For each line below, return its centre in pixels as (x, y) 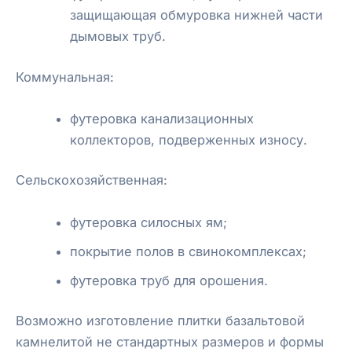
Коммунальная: (65, 77)
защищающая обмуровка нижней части (197, 15)
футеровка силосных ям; (149, 222)
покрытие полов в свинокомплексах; (189, 251)
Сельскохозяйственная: (92, 180)
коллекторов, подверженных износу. (189, 139)
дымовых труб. (118, 37)
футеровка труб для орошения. (169, 280)
